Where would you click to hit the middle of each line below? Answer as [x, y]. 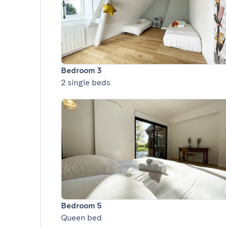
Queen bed [81, 218]
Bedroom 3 [81, 70]
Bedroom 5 [81, 206]
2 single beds [86, 82]
